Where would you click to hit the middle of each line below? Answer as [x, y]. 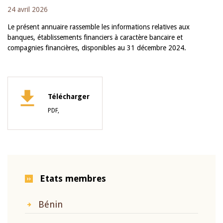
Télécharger [69, 97]
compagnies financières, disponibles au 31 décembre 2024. [97, 48]
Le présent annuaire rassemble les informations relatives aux [99, 27]
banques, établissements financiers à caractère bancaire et [95, 37]
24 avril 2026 [28, 9]
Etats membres [73, 178]
